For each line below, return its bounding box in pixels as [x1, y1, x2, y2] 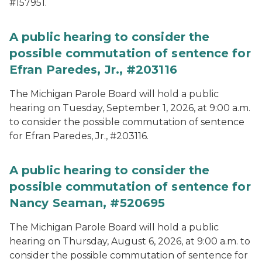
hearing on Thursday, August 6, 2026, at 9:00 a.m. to [9, 236, 250, 247]
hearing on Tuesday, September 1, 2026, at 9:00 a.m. [9, 102, 250, 113]
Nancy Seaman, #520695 [9, 196, 166, 210]
